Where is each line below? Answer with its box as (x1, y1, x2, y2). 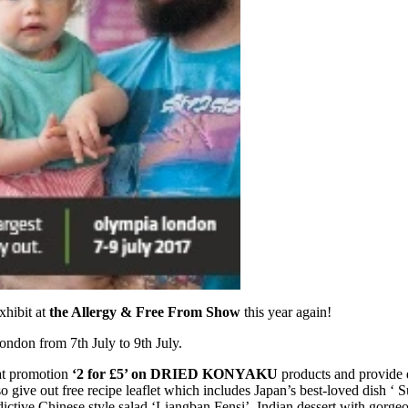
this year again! (240, 304, 331, 320)
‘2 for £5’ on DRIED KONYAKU (72, 366, 278, 382)
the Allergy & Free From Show (49, 304, 240, 320)
